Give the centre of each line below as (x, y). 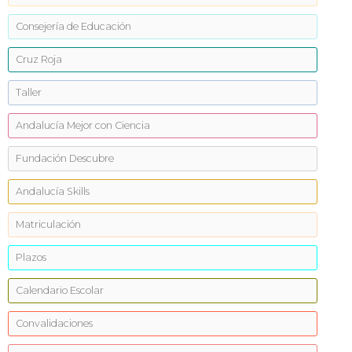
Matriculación (48, 224)
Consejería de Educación (73, 26)
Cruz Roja (39, 59)
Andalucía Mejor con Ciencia (83, 125)
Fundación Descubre (65, 158)
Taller (29, 92)
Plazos (31, 257)
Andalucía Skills (53, 191)
